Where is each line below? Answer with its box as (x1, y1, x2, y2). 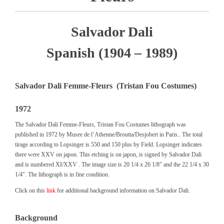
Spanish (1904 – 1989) (46, 45, 177, 60)
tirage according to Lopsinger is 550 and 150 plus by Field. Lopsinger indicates (15, 141, 202, 148)
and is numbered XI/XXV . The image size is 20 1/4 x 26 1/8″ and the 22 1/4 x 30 (15, 161, 209, 168)
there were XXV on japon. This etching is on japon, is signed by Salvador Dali (15, 151, 201, 158)
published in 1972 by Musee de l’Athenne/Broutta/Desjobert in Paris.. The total (15, 131, 202, 138)
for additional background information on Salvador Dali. (57, 187, 190, 194)
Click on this (15, 187, 46, 194)
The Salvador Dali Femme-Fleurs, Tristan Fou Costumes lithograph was (15, 121, 186, 128)
